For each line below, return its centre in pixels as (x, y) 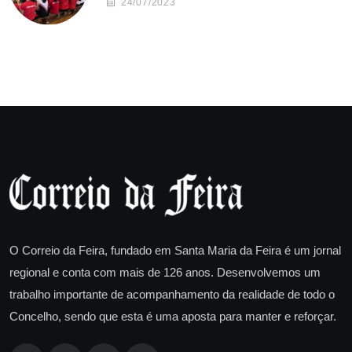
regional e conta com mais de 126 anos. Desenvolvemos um (165, 272)
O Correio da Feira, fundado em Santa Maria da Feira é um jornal (175, 250)
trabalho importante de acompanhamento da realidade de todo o (172, 294)
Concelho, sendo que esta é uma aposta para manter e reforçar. (173, 316)
